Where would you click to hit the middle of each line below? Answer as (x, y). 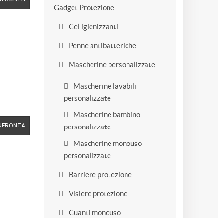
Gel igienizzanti (93, 27)
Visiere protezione (97, 193)
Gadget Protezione (84, 8)
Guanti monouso (94, 212)
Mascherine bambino (106, 115)
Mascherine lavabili (104, 86)
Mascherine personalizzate (111, 64)
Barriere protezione (100, 174)
